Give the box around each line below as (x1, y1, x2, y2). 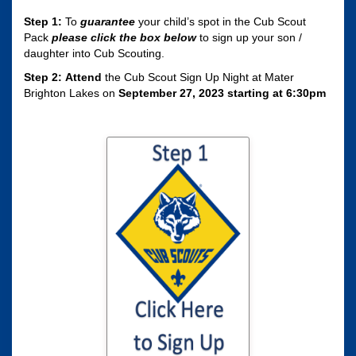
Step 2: (24, 71, 62, 84)
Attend (65, 71, 102, 84)
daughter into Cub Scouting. (24, 47, 164, 60)
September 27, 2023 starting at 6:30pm (118, 87, 326, 100)
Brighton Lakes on (24, 87, 118, 100)
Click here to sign (130, 230, 226, 248)
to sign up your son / (196, 31, 302, 44)
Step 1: (24, 15, 62, 29)
